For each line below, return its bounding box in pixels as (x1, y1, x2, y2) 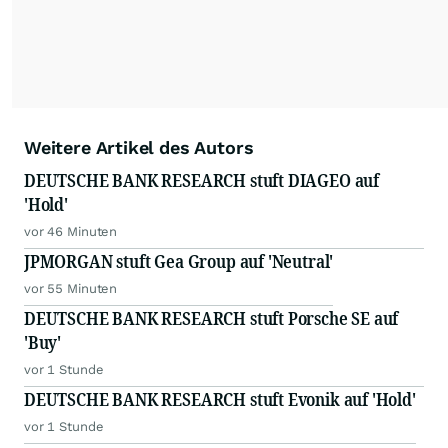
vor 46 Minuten (24, 224, 118, 240)
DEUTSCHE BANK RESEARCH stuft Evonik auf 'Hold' (24, 387, 416, 412)
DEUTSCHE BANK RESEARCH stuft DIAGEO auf (24, 168, 379, 193)
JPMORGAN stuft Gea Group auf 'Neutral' (24, 249, 334, 274)
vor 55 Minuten (24, 281, 118, 297)
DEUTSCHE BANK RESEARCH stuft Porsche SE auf (24, 306, 399, 331)
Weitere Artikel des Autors (24, 137, 254, 159)
